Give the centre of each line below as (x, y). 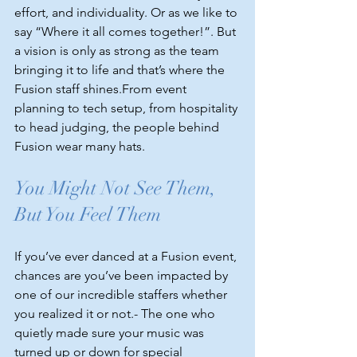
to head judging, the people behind (118, 127)
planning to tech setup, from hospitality (127, 108)
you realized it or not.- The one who (116, 314)
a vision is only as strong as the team (118, 51)
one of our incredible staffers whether (122, 294)
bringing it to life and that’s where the (121, 70)
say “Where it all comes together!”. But (127, 31)
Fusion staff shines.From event (102, 89)
